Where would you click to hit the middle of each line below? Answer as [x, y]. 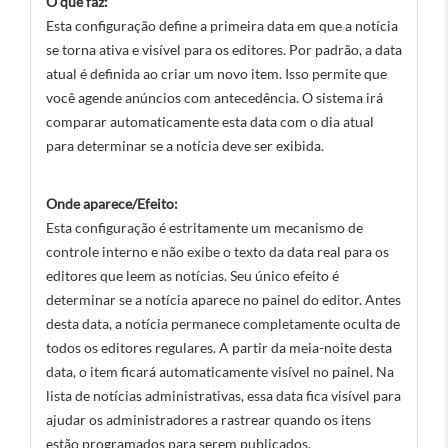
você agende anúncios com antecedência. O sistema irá [214, 97]
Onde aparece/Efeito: [112, 203]
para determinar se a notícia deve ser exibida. [185, 145]
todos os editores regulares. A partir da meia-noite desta [219, 347]
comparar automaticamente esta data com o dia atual [210, 121]
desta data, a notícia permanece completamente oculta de [223, 323]
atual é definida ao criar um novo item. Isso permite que [216, 73]
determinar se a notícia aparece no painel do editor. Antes [223, 299]
